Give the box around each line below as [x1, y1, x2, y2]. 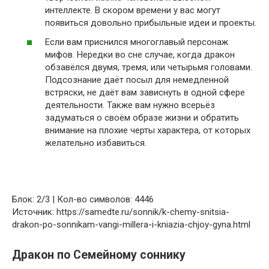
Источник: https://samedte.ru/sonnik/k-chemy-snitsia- [12, 206, 229, 217]
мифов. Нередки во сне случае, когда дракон [45, 49, 235, 60]
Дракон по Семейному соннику [12, 247, 186, 262]
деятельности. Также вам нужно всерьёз [45, 99, 215, 110]
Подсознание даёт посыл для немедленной [45, 74, 229, 85]
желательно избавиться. [45, 137, 147, 148]
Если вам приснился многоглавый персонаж [45, 36, 228, 47]
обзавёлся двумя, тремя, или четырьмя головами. [45, 61, 252, 73]
